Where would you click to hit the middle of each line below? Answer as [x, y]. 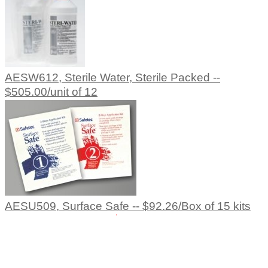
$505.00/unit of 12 [51, 92]
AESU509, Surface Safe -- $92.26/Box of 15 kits [128, 206]
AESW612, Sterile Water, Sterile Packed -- [112, 78]
